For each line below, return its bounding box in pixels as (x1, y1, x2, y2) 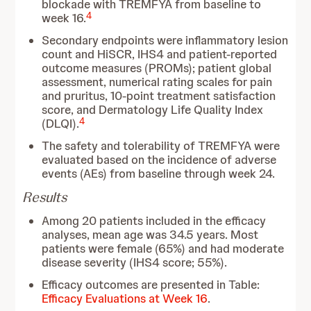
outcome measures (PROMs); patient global (42, 60, 272, 76)
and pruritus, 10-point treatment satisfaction (42, 88, 276, 103)
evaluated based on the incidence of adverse (42, 152, 277, 167)
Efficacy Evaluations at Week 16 (42, 291, 208, 306)
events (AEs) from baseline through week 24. (42, 166, 276, 181)
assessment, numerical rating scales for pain (42, 74, 273, 90)
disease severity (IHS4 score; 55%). (42, 255, 228, 270)
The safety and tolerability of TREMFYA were (42, 138, 280, 153)
